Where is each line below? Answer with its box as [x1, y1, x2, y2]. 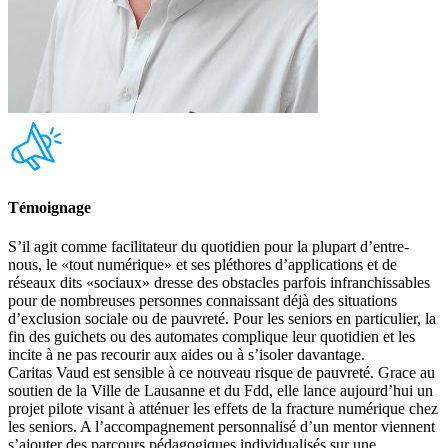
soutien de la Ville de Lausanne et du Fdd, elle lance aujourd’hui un [8, 382, 433, 400]
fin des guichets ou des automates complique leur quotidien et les [8, 328, 415, 346]
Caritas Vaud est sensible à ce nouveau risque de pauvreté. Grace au [8, 364, 435, 382]
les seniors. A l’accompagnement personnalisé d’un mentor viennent [8, 418, 435, 436]
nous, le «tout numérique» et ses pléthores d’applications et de [8, 256, 397, 274]
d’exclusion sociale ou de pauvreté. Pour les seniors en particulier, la [8, 310, 436, 328]
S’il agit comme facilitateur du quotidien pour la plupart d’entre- [8, 238, 409, 256]
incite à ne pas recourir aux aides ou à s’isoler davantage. [8, 346, 365, 364]
